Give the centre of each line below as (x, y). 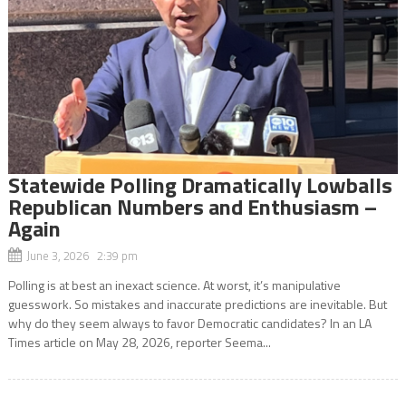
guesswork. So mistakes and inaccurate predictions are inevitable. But (197, 304)
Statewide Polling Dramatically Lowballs (200, 184)
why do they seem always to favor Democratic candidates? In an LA (189, 323)
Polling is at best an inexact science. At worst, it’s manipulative (174, 285)
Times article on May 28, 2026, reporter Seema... (139, 342)
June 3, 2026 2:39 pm (82, 255)
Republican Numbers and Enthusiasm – (192, 206)
